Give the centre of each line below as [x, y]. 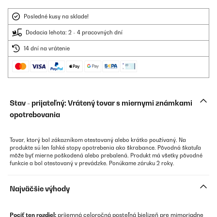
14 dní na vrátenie [47, 48]
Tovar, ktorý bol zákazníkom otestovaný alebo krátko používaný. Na [98, 140]
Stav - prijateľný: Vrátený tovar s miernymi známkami [101, 103]
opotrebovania [35, 115]
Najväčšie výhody [40, 189]
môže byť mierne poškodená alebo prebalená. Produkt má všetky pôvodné [106, 155]
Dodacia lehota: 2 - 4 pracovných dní [74, 32]
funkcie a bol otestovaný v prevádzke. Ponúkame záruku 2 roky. [92, 163]
